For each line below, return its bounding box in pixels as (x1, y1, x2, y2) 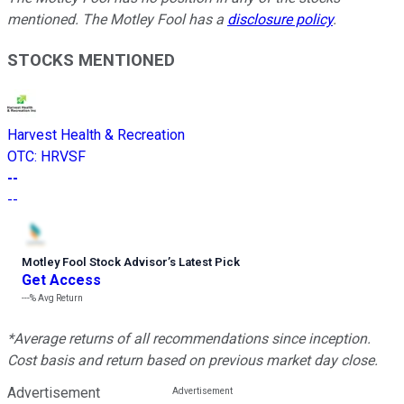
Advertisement (7, 384, 100, 402)
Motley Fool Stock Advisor (22, 255, 168, 270)
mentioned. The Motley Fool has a (7, 10, 227, 28)
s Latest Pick (170, 255, 240, 270)
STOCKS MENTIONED (7, 50, 175, 70)
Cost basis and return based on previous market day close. (7, 352, 378, 370)
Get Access (22, 271, 101, 289)
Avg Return (36, 293, 83, 304)
